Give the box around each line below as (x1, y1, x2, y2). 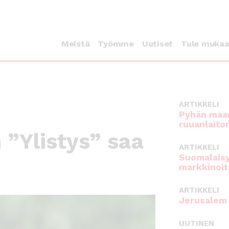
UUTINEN (179, 219, 214, 228)
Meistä (61, 39, 90, 49)
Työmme (98, 39, 134, 49)
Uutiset (142, 39, 173, 49)
